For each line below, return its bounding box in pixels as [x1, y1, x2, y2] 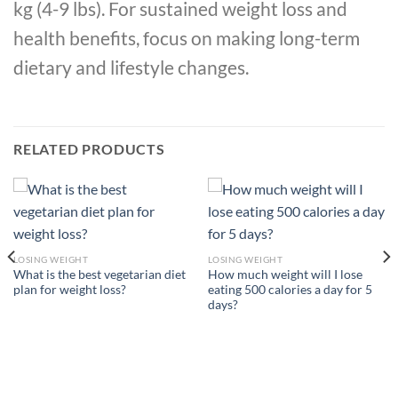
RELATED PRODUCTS [13, 140, 165, 158]
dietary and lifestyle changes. [13, 55, 249, 78]
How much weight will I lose [207, 267, 362, 282]
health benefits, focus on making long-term [13, 26, 360, 49]
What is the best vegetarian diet [12, 267, 186, 282]
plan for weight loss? [12, 282, 126, 297]
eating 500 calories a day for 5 [207, 282, 372, 297]
